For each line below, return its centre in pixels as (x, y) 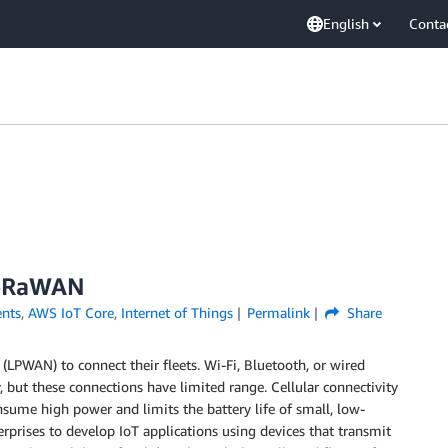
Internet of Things (176, 312)
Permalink (279, 312)
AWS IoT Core (70, 312)
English (346, 23)
